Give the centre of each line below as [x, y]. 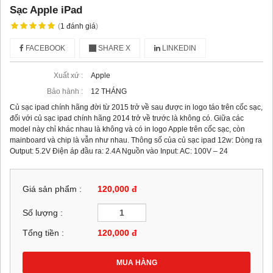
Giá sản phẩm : [52, 190]
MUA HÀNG [136, 262]
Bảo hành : [65, 92]
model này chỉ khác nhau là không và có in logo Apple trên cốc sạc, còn [127, 129]
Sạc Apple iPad [46, 10]
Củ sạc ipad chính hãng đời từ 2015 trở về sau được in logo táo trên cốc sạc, [136, 108]
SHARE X [113, 48]
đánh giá [81, 27]
